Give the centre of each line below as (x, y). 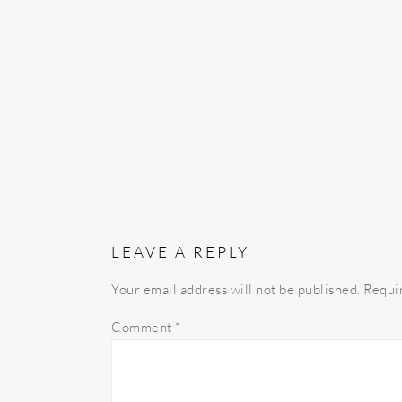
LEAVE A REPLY (180, 252)
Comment (143, 327)
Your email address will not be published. (236, 289)
